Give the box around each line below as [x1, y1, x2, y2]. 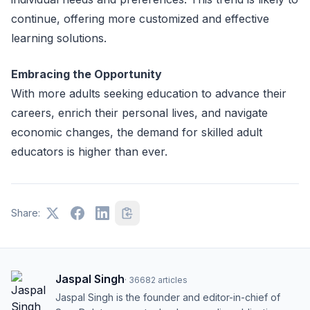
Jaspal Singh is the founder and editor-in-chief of [55, 291, 280, 303]
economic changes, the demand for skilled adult [11, 125, 262, 139]
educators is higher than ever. [11, 145, 167, 158]
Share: [11, 207, 40, 219]
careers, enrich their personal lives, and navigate [11, 106, 268, 120]
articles [158, 275, 188, 285]
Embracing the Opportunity [11, 67, 162, 81]
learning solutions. [11, 31, 107, 45]
